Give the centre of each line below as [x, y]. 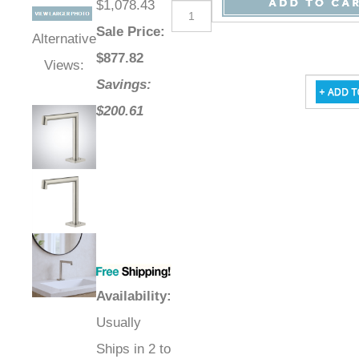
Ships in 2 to [133, 349]
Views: [64, 66]
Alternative [64, 39]
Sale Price [128, 32]
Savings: [124, 85]
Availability [131, 296]
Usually [119, 323]
